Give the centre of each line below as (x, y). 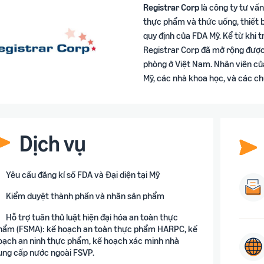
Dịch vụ (53, 143)
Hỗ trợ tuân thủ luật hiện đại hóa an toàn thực (92, 217)
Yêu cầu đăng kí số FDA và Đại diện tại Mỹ (83, 174)
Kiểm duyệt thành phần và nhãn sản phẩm (85, 195)
